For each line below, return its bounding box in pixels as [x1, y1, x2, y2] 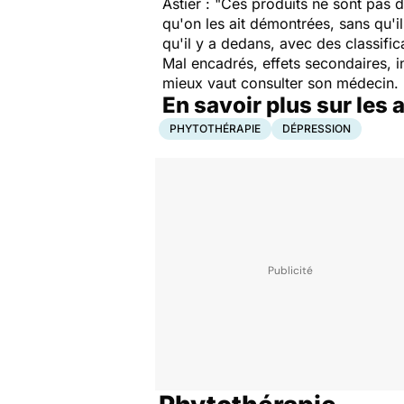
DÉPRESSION [282, 122, 351, 135]
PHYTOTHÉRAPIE [170, 122, 261, 135]
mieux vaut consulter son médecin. [162, 74, 399, 92]
